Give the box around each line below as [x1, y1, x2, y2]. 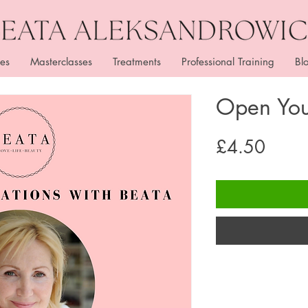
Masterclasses [30, 55, 92, 69]
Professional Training [181, 55, 274, 69]
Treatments [113, 55, 161, 69]
